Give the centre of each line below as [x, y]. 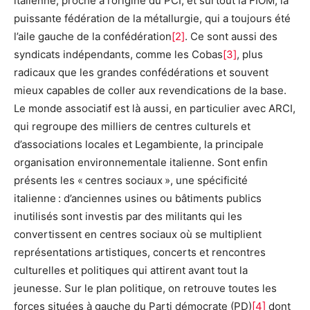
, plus [250, 55]
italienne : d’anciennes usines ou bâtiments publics [138, 199]
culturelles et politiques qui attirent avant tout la [131, 271]
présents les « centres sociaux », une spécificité [131, 181]
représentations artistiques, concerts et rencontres [140, 253]
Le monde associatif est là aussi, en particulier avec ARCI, [155, 109]
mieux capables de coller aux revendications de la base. [150, 91]
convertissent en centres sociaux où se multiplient [138, 235]
